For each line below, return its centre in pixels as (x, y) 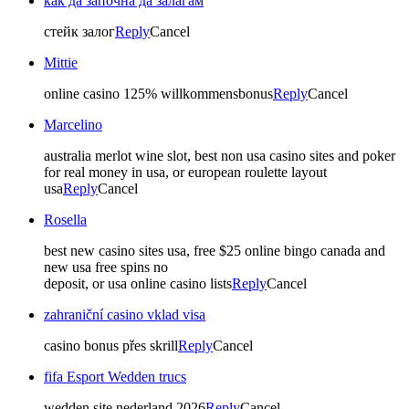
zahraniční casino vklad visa (125, 314)
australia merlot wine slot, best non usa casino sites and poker (220, 155)
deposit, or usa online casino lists (138, 283)
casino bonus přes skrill (111, 345)
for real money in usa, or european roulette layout (185, 172)
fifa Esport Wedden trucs (115, 376)
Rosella (65, 219)
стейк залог (79, 31)
